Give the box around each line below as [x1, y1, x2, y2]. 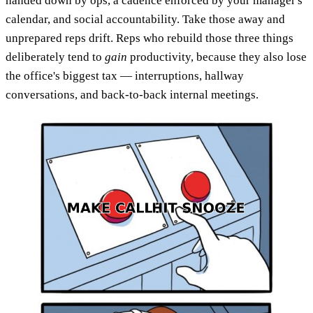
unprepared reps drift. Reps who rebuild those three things [6, 31, 293, 45]
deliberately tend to [6, 50, 105, 64]
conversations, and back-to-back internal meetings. [6, 87, 259, 101]
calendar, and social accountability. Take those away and [6, 12, 285, 26]
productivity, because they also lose [127, 50, 307, 64]
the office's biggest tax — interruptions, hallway [6, 68, 244, 82]
